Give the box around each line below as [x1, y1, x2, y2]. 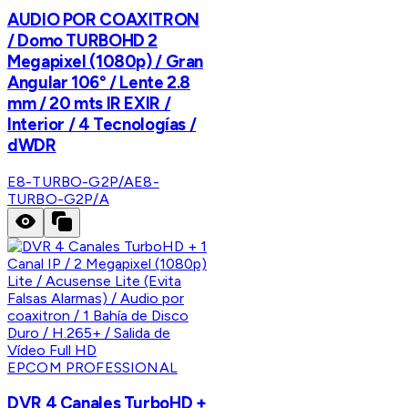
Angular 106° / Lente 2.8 [7, 71, 191, 93]
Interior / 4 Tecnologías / [7, 113, 197, 135]
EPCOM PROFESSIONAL [7, 358, 178, 376]
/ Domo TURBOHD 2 [7, 29, 158, 51]
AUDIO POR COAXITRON [7, 8, 199, 30]
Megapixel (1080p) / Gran [7, 50, 204, 72]
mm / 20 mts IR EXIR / [7, 92, 171, 114]
